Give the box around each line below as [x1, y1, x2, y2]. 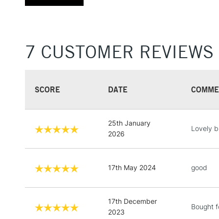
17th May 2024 [108, 163, 156, 172]
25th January [108, 118, 151, 127]
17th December [108, 197, 157, 205]
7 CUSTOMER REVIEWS [25, 41, 214, 63]
